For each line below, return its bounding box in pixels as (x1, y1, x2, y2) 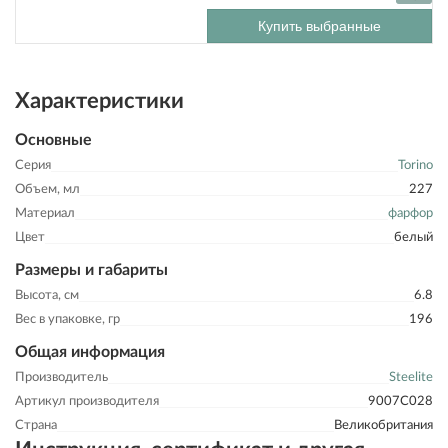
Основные (15, 132, 92, 148)
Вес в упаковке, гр (15, 313, 120, 326)
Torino (398, 159, 433, 172)
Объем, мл (15, 183, 80, 196)
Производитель (15, 371, 108, 384)
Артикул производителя (15, 395, 159, 408)
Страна (15, 419, 57, 432)
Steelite (389, 371, 433, 384)
